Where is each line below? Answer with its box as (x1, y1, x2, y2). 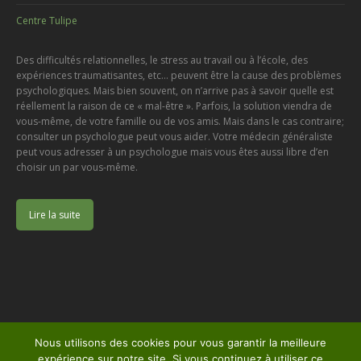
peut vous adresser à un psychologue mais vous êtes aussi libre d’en (16, 145, 329, 160)
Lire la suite (29, 208, 81, 222)
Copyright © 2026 (140, 329, 221, 343)
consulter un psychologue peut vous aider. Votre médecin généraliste (16, 130, 333, 144)
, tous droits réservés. (194, 344, 293, 359)
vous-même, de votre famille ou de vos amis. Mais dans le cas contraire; (16, 114, 344, 129)
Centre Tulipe (16, 14, 77, 28)
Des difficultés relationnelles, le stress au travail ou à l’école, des (16, 53, 308, 68)
